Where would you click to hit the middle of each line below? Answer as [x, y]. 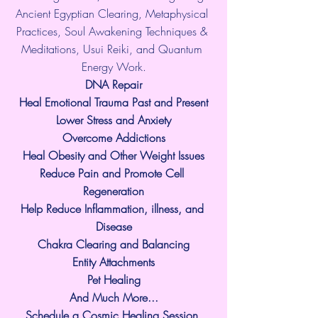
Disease [114, 226]
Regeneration [114, 191]
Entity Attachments [114, 262]
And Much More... [114, 297]
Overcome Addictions [114, 137]
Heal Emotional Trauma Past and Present [114, 102]
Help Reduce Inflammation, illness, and [114, 208]
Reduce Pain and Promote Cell [114, 173]
